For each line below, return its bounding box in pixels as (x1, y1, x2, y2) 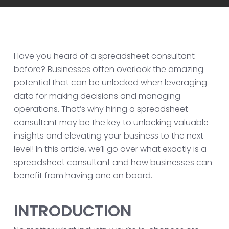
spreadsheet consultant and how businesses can (13, 156, 212, 168)
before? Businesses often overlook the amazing (13, 63, 203, 75)
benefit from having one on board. (13, 170, 152, 181)
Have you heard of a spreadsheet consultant (13, 50, 195, 62)
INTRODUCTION (13, 200, 131, 222)
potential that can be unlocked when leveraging (13, 77, 207, 88)
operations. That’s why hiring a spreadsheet (13, 103, 188, 115)
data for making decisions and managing (13, 90, 180, 102)
